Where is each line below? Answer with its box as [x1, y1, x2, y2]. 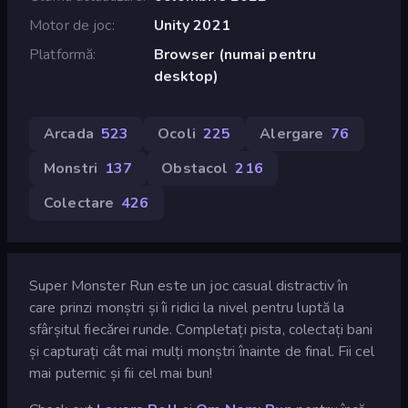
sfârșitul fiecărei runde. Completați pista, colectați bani [29, 319, 373, 340]
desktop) [153, 66, 219, 87]
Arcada [44, 123, 94, 144]
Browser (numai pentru [153, 44, 317, 65]
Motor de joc [29, 15, 112, 36]
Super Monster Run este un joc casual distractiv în [29, 275, 349, 296]
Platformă [29, 44, 94, 65]
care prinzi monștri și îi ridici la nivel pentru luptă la [29, 297, 345, 318]
